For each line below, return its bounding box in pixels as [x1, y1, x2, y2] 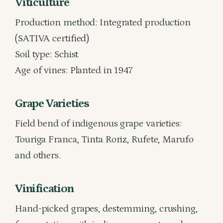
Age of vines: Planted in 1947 [15, 65, 133, 76]
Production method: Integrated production [15, 17, 191, 28]
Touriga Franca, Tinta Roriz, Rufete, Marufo [15, 134, 194, 145]
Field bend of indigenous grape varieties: [15, 118, 182, 129]
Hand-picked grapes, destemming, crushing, [15, 203, 198, 214]
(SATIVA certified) [15, 33, 90, 44]
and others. [15, 150, 61, 161]
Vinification [15, 182, 74, 195]
